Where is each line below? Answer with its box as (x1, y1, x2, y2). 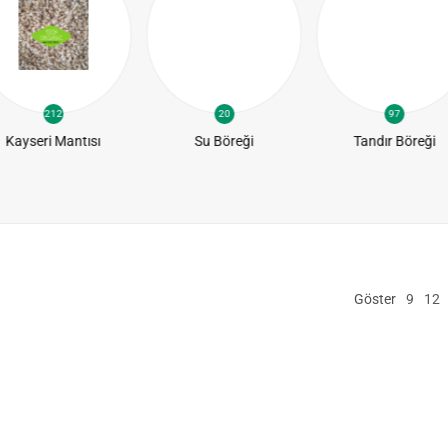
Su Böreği (194, 132, 254, 149)
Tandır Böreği (353, 132, 436, 149)
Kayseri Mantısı (5, 132, 101, 149)
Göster (354, 290, 396, 307)
